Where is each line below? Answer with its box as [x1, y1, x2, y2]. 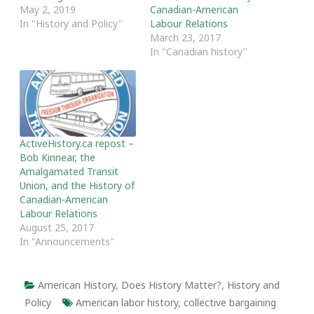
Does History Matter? [121, 278, 221, 292]
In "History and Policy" [20, 16, 123, 30]
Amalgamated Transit [20, 164, 118, 178]
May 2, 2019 [20, 2, 76, 16]
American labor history [76, 295, 178, 309]
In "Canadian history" [150, 44, 247, 58]
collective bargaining [184, 295, 276, 309]
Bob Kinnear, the [20, 150, 95, 164]
